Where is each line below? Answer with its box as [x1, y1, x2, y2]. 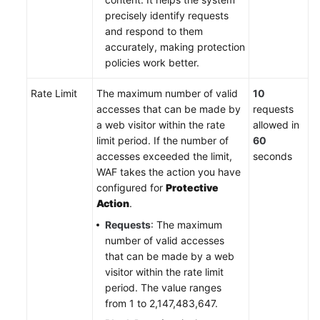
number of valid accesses [105, 234, 224, 246]
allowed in [253, 118, 299, 131]
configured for [96, 181, 166, 194]
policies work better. [105, 56, 199, 69]
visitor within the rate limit [105, 265, 224, 278]
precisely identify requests [105, 9, 229, 21]
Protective [166, 181, 219, 194]
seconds [253, 149, 292, 162]
